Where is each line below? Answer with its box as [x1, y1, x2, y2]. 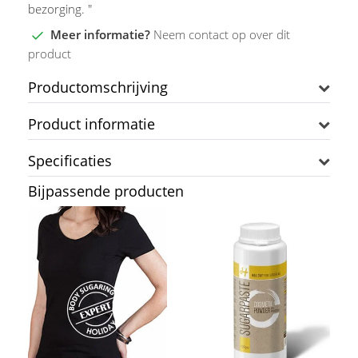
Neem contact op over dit [153, 26, 290, 43]
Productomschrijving [28, 78, 168, 97]
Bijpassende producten [28, 181, 184, 201]
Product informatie [28, 114, 155, 134]
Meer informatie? [50, 26, 153, 43]
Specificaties [28, 151, 112, 171]
